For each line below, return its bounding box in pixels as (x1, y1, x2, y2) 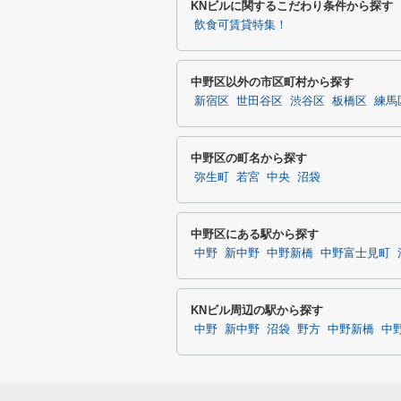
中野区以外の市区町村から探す (191, 75, 354, 89)
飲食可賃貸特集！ (194, 19, 287, 31)
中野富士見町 (320, 247, 390, 260)
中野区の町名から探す (191, 151, 307, 165)
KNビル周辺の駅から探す (191, 303, 323, 317)
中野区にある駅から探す (191, 227, 319, 241)
